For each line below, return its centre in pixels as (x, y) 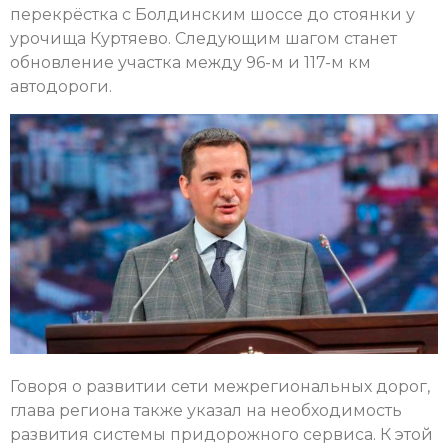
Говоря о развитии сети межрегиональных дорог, (220, 387)
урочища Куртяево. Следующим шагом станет (203, 39)
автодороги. (61, 87)
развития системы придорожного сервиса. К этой (221, 435)
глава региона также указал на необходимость (206, 411)
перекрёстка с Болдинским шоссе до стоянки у (212, 15)
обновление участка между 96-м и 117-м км (190, 63)
